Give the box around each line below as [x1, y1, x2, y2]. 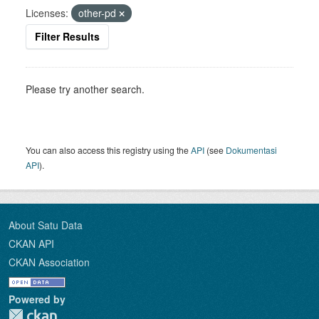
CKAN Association [9, 255, 90, 269]
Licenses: [26, 6, 68, 20]
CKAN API [9, 236, 54, 251]
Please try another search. [26, 82, 145, 96]
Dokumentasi [226, 144, 277, 156]
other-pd [78, 6, 119, 20]
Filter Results [35, 29, 100, 43]
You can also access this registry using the [26, 144, 191, 156]
